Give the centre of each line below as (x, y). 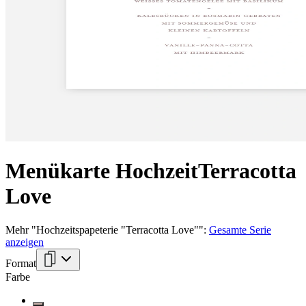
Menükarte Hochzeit (102, 171)
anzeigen (25, 242)
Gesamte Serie (240, 229)
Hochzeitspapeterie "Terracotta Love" (117, 229)
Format (21, 263)
